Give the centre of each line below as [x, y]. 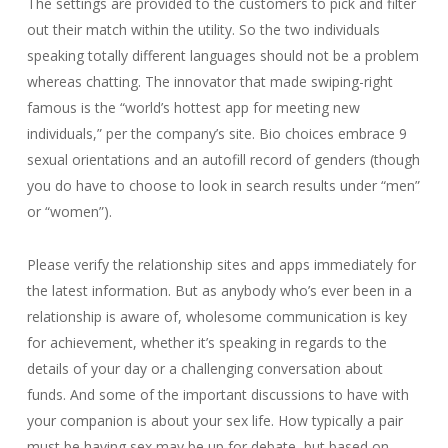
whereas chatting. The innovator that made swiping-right [209, 81]
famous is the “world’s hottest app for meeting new [193, 107]
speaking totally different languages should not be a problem [222, 55]
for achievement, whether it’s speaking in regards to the [206, 342]
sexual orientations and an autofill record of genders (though [223, 159]
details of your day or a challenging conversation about [204, 368]
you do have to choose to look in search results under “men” [223, 185]
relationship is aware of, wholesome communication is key [216, 316]
